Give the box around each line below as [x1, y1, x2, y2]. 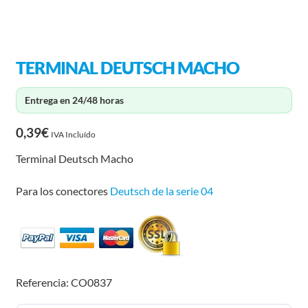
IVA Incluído [50, 129, 96, 140]
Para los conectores [15, 184, 110, 198]
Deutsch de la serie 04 [109, 184, 213, 198]
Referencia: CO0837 [15, 275, 112, 289]
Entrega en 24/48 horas [24, 93, 124, 106]
